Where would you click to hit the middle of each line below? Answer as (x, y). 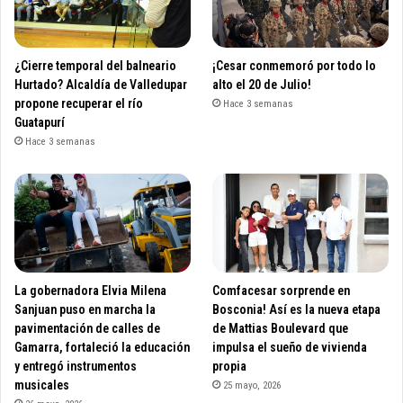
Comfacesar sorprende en (282, 291)
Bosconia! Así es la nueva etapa (297, 310)
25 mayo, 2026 (252, 386)
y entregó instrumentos (76, 367)
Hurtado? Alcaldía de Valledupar (101, 84)
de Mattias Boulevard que (281, 329)
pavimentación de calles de (87, 329)
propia (230, 367)
